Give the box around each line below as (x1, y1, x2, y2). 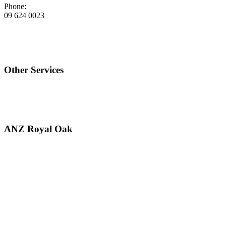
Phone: (4, 2, 26, 11)
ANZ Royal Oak (4, 124, 73, 135)
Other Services (4, 65, 64, 76)
